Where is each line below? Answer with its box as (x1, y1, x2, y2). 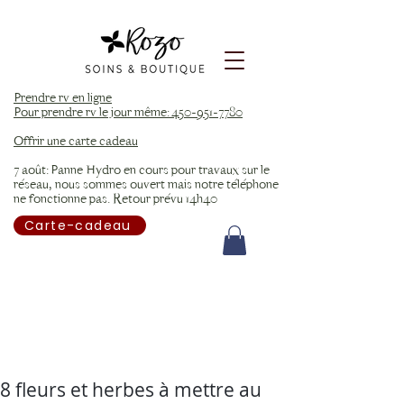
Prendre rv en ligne (14, 90, 112, 106)
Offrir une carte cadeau (14, 133, 138, 149)
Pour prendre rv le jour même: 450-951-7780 (14, 105, 243, 120)
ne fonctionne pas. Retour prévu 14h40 (14, 191, 217, 207)
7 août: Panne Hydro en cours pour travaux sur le (14, 162, 270, 178)
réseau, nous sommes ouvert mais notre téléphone (14, 177, 279, 192)
